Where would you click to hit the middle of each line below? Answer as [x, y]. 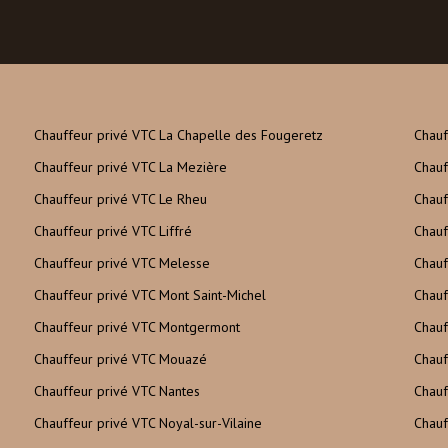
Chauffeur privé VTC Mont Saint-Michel [150, 295]
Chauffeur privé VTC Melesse [122, 263]
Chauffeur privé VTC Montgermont [137, 327]
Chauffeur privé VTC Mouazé [120, 359]
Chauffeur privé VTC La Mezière [130, 167]
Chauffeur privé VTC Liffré [113, 231]
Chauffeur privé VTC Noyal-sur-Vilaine [148, 423]
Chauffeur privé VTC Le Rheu [120, 199]
